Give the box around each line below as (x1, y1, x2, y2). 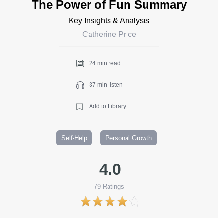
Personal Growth (105, 134, 152, 142)
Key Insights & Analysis (69, 16, 149, 25)
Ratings (101, 182, 124, 190)
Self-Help (61, 134, 87, 142)
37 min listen (89, 81, 123, 88)
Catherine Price (82, 30, 136, 38)
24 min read (89, 59, 121, 67)
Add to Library (89, 102, 126, 109)
